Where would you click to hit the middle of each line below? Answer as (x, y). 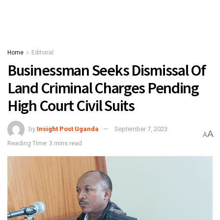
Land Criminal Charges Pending (103, 88)
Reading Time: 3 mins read (45, 143)
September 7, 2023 (141, 129)
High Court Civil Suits (71, 106)
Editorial (42, 53)
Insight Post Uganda (68, 129)
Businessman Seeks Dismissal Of (107, 70)
